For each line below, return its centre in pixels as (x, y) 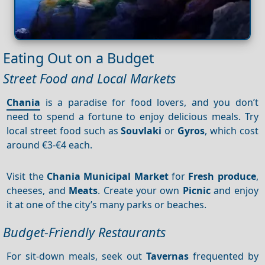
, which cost (232, 130)
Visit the (27, 176)
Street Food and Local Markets (89, 79)
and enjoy (234, 190)
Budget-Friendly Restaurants (84, 232)
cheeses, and (38, 190)
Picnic (196, 190)
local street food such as (64, 130)
